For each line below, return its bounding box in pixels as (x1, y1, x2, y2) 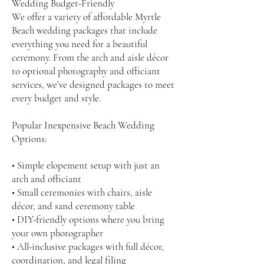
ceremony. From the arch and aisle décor (12, 51, 169, 64)
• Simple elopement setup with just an (12, 159, 160, 171)
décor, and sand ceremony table (12, 200, 135, 212)
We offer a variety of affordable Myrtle (12, 11, 161, 23)
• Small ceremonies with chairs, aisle (12, 186, 152, 199)
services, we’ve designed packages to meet (12, 78, 174, 91)
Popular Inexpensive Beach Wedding (12, 119, 154, 131)
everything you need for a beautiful (12, 38, 147, 50)
